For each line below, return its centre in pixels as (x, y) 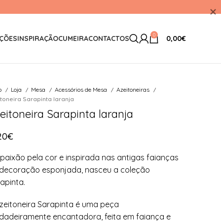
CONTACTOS (109, 38)
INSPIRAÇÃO (38, 38)
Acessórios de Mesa (81, 90)
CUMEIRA (73, 38)
